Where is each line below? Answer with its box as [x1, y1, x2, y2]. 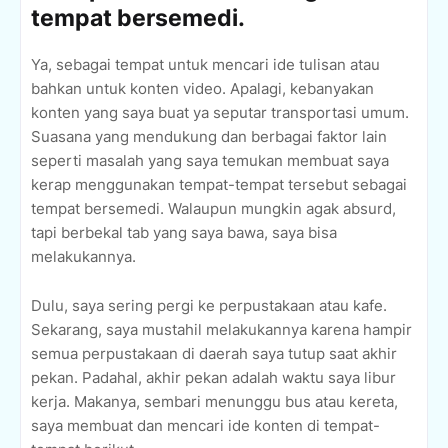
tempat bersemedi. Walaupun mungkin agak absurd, [31, 199, 396, 219]
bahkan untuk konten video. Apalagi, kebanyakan [31, 79, 374, 99]
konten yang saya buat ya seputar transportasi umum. [31, 103, 409, 123]
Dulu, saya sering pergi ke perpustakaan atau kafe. [31, 296, 387, 316]
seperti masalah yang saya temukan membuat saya [31, 151, 389, 171]
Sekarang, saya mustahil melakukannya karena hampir [31, 320, 412, 340]
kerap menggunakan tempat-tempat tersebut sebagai [31, 175, 407, 195]
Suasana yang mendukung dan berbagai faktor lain [31, 127, 387, 147]
